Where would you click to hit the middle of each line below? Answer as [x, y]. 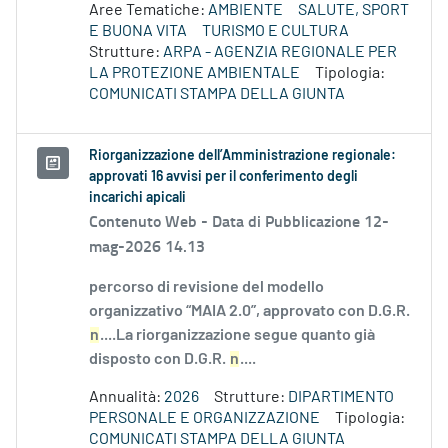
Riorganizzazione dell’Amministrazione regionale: [242, 156]
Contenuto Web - [150, 221]
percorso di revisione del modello [206, 287]
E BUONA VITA [138, 31]
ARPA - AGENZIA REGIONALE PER [280, 52]
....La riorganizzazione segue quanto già [237, 335]
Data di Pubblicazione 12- [300, 221]
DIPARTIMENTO [341, 397]
